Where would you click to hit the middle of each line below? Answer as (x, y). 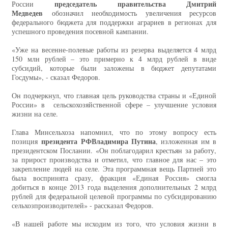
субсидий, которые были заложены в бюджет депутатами (114, 68)
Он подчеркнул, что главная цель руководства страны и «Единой (114, 96)
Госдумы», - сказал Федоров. (56, 77)
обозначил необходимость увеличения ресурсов (130, 13)
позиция (27, 141)
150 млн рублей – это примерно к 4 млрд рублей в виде (114, 59)
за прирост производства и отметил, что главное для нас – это (114, 160)
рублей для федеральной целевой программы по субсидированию (114, 196)
